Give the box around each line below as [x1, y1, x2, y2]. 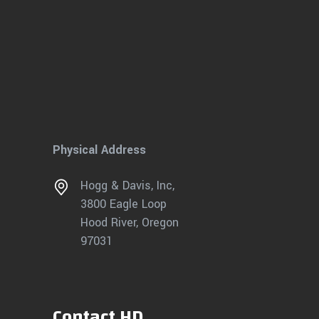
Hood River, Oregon [80, 214, 179, 231]
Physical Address [53, 142, 146, 158]
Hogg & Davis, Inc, [80, 177, 174, 194]
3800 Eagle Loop [80, 196, 167, 212]
